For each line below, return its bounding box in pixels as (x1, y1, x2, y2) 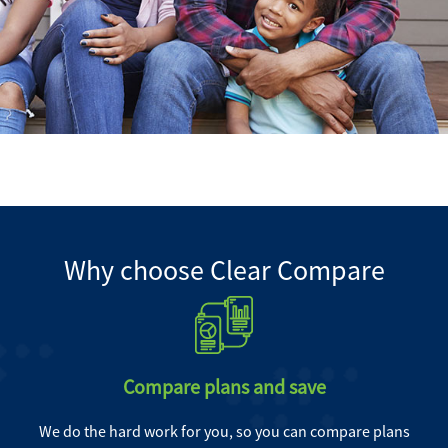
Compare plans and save (122, 374, 326, 399)
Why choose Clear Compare (63, 252, 385, 288)
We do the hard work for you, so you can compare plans (38, 421, 410, 441)
